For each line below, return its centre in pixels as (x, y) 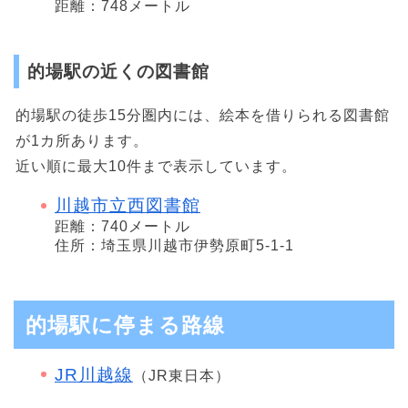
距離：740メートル (122, 227)
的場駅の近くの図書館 (118, 72)
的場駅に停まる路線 (125, 325)
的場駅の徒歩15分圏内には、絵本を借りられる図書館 (203, 116)
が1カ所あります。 (82, 141)
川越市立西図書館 (127, 206)
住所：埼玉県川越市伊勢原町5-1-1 (174, 246)
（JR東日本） (182, 375)
